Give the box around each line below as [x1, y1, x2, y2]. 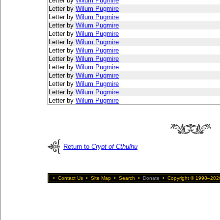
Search [119, 175, 135, 181]
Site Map [91, 175, 111, 181]
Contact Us [58, 175, 83, 181]
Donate [143, 175, 160, 181]
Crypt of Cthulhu [91, 143, 137, 150]
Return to [63, 143, 91, 150]
